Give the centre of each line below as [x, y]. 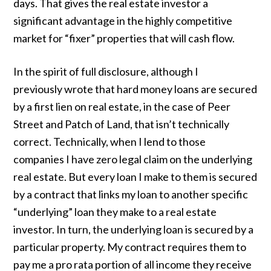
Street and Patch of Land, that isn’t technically [122, 124]
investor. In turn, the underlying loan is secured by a [134, 229]
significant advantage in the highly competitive [123, 21]
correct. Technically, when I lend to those [110, 142]
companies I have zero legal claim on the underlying [133, 159]
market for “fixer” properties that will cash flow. [124, 38]
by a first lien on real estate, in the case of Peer [122, 106]
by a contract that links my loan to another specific [131, 194]
